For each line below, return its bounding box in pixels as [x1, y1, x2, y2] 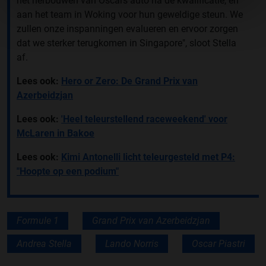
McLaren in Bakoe [17, 128, 94, 140]
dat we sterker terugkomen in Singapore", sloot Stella [17, 37, 236, 49]
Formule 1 [17, 215, 59, 227]
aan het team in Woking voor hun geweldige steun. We [17, 9, 243, 21]
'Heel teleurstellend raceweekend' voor [61, 113, 227, 125]
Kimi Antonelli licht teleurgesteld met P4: [61, 151, 235, 163]
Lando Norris [105, 237, 159, 249]
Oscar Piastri [192, 237, 245, 249]
